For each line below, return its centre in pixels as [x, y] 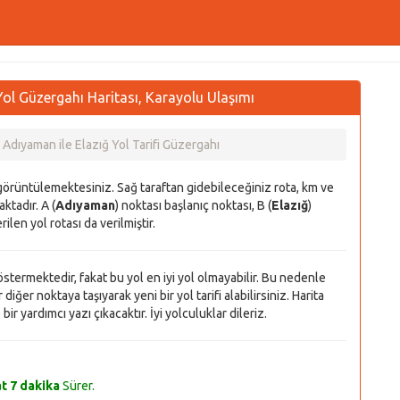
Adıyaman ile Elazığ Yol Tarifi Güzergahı [111, 145]
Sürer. [77, 386]
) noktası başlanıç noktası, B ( [193, 205]
